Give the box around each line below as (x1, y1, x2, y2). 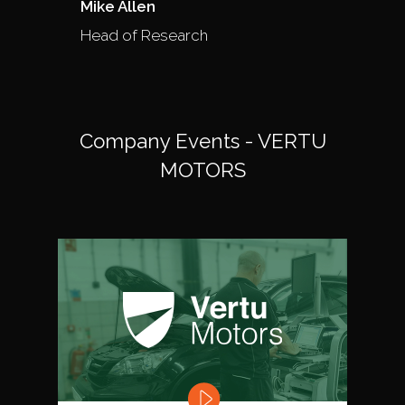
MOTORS (159, 157, 246, 182)
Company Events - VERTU (79, 128, 326, 153)
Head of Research (80, 25, 208, 44)
